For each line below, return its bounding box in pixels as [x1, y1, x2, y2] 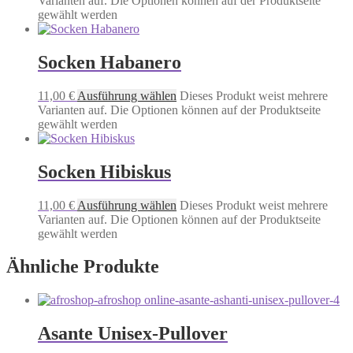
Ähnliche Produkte [6, 256, 159, 277]
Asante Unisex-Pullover [38, 323, 228, 344]
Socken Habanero [38, 51, 181, 72]
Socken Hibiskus [38, 161, 171, 182]
